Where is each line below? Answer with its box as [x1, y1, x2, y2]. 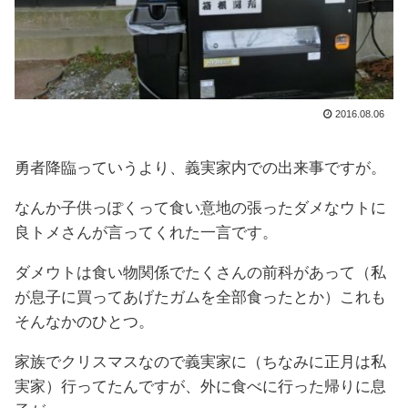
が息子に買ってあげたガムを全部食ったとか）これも [15, 289, 386, 307]
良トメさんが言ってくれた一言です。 [15, 224, 278, 242]
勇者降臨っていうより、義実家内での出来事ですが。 [15, 159, 386, 178]
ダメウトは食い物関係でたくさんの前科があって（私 [15, 264, 386, 282]
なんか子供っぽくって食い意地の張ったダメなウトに [15, 199, 386, 218]
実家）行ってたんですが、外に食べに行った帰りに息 [15, 378, 386, 396]
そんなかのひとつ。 [15, 313, 154, 331]
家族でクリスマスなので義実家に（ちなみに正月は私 [15, 353, 386, 372]
